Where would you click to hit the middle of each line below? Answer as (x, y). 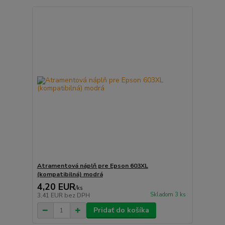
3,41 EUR (50, 196)
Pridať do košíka (121, 210)
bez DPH (77, 196)
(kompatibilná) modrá (70, 175)
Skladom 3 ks (168, 194)
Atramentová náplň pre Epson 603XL (92, 166)
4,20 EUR (56, 187)
